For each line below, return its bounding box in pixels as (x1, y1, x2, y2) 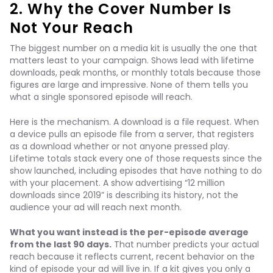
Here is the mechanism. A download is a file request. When (10, 116, 259, 128)
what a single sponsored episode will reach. (10, 91, 193, 103)
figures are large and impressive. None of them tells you (10, 79, 248, 91)
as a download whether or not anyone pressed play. (10, 140, 230, 152)
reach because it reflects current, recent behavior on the (10, 250, 255, 263)
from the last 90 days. (10, 238, 112, 250)
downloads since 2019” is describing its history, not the (10, 189, 238, 201)
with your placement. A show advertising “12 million (10, 177, 225, 189)
